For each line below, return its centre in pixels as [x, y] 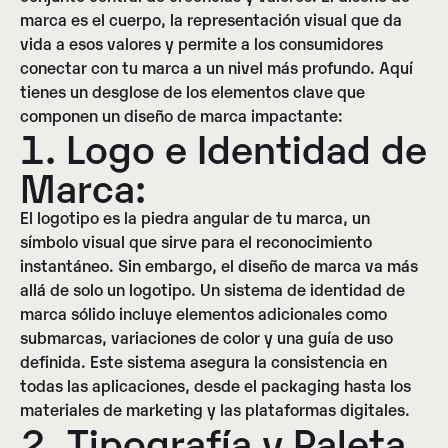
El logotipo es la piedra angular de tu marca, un [195, 217]
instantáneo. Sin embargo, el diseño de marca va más [219, 265]
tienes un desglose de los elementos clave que [192, 91]
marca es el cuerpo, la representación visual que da [211, 19]
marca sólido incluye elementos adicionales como [203, 313]
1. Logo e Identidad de [223, 147]
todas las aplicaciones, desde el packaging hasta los [215, 385]
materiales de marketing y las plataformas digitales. [215, 409]
